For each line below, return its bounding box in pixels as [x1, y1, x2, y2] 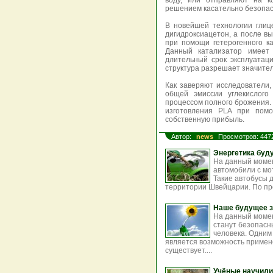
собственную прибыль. [165, 115, 244, 124]
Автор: [171, 133, 193, 140]
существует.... [165, 246, 212, 255]
